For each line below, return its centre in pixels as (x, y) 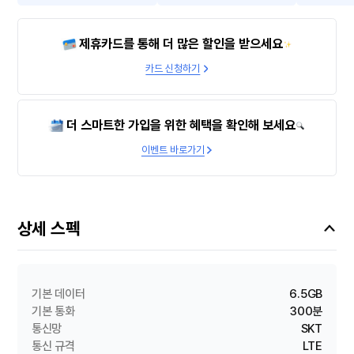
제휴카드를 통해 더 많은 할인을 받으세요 (181, 44)
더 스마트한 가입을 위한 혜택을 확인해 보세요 (181, 126)
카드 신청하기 (173, 68)
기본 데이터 (58, 294)
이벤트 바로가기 (173, 149)
